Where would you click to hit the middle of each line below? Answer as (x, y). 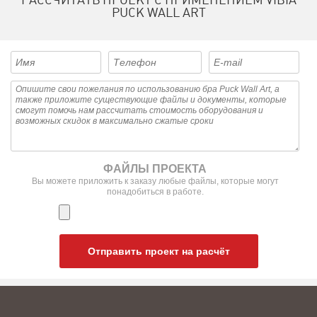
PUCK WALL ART (158, 12)
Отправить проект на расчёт (158, 251)
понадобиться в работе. (155, 192)
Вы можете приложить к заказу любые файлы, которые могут (155, 181)
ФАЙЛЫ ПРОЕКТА (155, 169)
